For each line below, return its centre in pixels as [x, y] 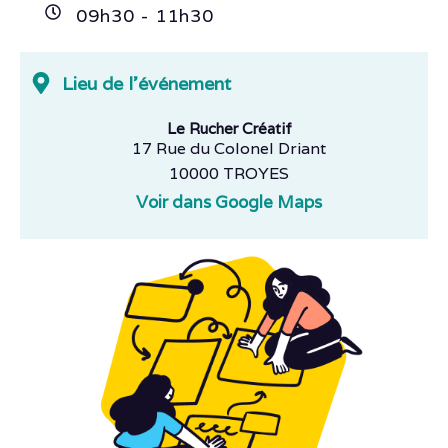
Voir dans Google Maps [229, 202]
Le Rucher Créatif [229, 128]
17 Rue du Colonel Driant [229, 148]
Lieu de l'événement [146, 83]
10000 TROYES [229, 173]
